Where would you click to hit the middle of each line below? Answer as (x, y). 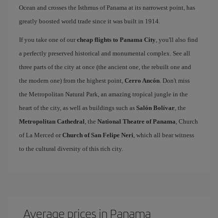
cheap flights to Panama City (116, 40)
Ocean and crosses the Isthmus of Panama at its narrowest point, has (107, 8)
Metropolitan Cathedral (52, 121)
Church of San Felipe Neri (98, 135)
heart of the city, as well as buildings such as (78, 108)
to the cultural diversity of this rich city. (71, 149)
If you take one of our (48, 40)
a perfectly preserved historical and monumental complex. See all (105, 53)
